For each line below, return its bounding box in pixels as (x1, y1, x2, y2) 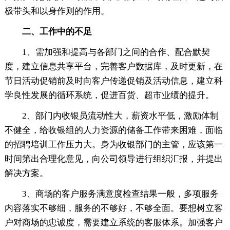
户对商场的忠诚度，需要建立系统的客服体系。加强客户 (4, 217, 223, 227)
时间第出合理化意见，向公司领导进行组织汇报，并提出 (4, 154, 223, 164)
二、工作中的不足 (22, 26, 92, 36)
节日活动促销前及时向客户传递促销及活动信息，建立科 (4, 75, 223, 86)
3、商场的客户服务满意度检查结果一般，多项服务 (22, 188, 219, 199)
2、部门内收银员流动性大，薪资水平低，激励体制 (22, 110, 219, 121)
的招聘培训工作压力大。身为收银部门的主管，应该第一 (4, 139, 223, 149)
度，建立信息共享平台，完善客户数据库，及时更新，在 (4, 61, 223, 71)
